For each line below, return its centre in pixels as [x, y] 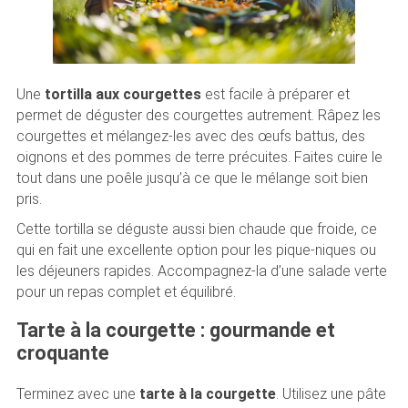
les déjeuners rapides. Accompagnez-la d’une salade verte [201, 271]
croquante [62, 353]
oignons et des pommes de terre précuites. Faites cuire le [199, 158]
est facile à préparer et [275, 95]
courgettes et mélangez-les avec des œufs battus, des [190, 137]
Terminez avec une [77, 393]
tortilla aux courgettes [122, 95]
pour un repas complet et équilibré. [126, 292]
